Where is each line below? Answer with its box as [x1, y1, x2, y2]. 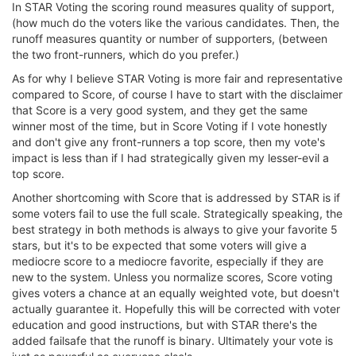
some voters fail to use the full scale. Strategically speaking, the [12, 207, 342, 220]
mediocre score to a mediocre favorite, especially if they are [12, 254, 323, 268]
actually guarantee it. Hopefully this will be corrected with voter [12, 302, 340, 315]
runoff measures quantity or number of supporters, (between [12, 32, 327, 45]
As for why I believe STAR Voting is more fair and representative [12, 72, 342, 85]
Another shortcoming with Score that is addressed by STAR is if [12, 191, 340, 204]
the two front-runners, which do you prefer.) [12, 48, 239, 61]
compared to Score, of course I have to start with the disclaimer [12, 87, 342, 101]
